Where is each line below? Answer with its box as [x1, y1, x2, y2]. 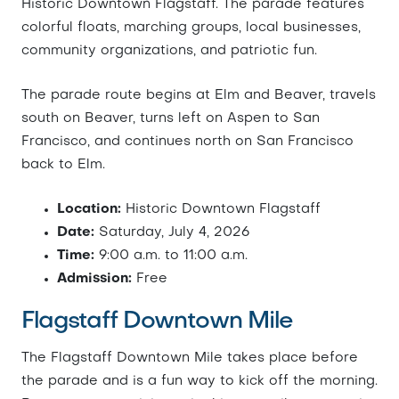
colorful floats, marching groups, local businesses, [21, 21, 361, 34]
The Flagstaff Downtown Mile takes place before [21, 352, 358, 364]
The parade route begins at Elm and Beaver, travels [21, 89, 376, 102]
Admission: [57, 273, 132, 285]
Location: [57, 203, 121, 216]
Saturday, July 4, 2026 [94, 226, 249, 239]
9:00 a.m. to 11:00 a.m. [94, 249, 248, 262]
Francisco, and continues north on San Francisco [21, 135, 354, 148]
